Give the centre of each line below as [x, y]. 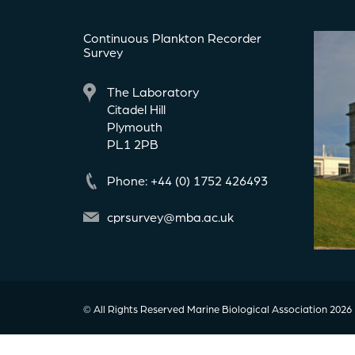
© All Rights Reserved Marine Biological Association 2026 [218, 309]
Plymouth [135, 127]
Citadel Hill [136, 109]
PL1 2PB [133, 144]
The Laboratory [153, 92]
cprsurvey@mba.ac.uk [170, 217]
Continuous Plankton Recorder [172, 38]
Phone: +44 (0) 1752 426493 [187, 181]
